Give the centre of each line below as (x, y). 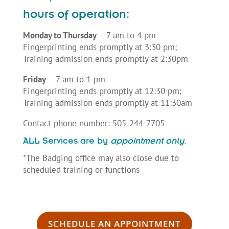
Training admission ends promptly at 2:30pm (105, 59)
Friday (34, 79)
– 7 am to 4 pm (126, 35)
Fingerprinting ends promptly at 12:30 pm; (102, 91)
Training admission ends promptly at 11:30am (107, 102)
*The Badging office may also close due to (101, 158)
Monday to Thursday (60, 35)
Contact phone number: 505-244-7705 (94, 123)
